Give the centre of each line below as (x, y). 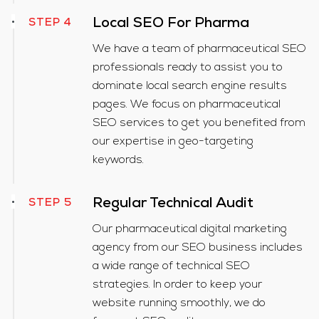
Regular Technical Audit (173, 205)
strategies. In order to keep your (177, 285)
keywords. (118, 161)
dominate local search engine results (189, 87)
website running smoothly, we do (179, 304)
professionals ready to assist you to (187, 68)
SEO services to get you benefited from (199, 124)
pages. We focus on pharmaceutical (186, 105)
